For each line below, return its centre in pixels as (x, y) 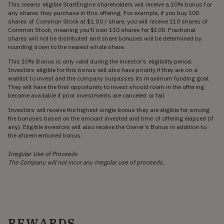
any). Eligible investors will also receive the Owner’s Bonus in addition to (107, 126)
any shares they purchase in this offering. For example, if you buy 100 (104, 12)
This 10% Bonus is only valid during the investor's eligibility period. (100, 61)
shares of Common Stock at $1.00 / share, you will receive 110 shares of (108, 21)
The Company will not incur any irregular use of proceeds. (86, 162)
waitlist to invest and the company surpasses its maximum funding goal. (109, 78)
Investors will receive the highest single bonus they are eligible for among (109, 109)
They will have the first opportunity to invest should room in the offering (106, 86)
